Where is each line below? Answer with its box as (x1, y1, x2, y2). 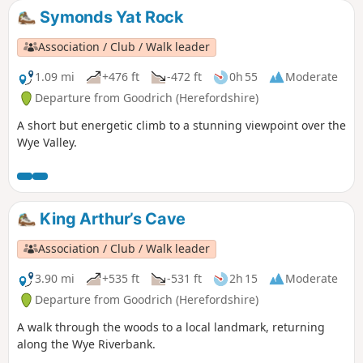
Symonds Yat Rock (36, 7, 184, 28)
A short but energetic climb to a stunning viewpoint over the (17, 117, 346, 134)
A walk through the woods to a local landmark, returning (17, 318, 325, 335)
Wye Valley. (17, 135, 77, 151)
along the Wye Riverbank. (17, 335, 156, 352)
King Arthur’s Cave (36, 209, 186, 229)
